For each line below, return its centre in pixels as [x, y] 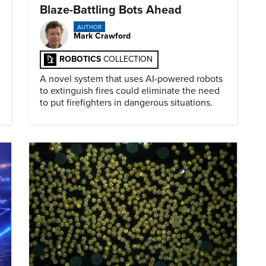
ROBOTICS [81, 59]
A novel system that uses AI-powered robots [131, 79]
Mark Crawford [102, 36]
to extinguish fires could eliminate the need [130, 91]
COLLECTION [128, 59]
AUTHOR [89, 27]
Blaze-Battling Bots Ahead [111, 10]
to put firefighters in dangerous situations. [126, 103]
